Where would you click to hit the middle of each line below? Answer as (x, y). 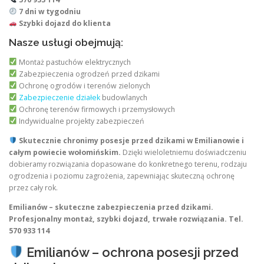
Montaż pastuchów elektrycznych (74, 62)
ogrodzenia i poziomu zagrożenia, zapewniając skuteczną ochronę (122, 176)
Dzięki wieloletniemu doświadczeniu (184, 152)
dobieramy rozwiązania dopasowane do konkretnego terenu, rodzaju (128, 164)
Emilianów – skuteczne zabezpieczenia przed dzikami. (111, 207)
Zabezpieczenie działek (59, 97)
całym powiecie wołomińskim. (65, 152)
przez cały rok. (33, 187)
